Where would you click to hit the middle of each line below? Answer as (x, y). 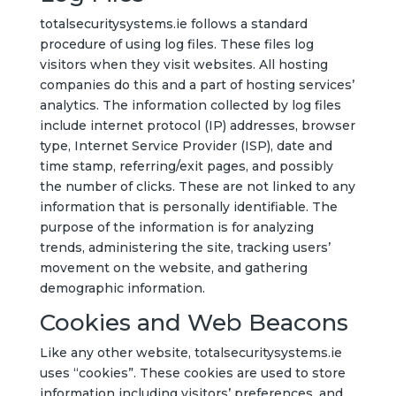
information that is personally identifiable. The (188, 207)
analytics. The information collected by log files (190, 105)
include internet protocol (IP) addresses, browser (197, 126)
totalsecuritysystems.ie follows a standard (173, 24)
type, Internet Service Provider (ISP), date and (186, 146)
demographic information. (122, 288)
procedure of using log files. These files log (176, 44)
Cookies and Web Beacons (194, 323)
